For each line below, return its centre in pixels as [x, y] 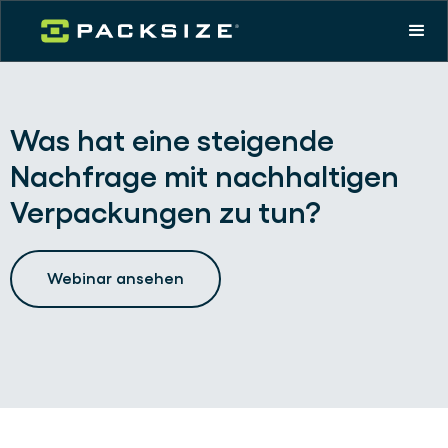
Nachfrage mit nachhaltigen [204, 176]
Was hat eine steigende [172, 140]
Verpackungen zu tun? [165, 212]
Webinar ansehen [115, 278]
